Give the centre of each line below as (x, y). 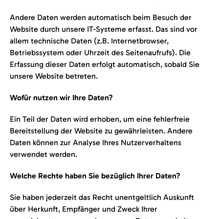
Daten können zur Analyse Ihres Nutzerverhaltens (96, 142)
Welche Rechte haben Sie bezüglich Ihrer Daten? (95, 176)
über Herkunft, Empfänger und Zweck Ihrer (84, 209)
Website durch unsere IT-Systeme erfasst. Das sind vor (104, 29)
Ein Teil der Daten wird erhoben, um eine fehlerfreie (100, 119)
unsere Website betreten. (54, 76)
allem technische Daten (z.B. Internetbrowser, (89, 41)
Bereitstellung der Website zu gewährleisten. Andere (101, 131)
